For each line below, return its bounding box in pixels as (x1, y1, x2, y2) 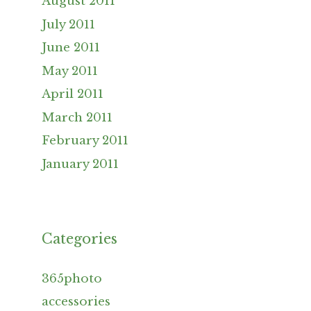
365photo (42, 271, 102, 286)
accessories (42, 294, 110, 310)
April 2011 (42, 87, 103, 102)
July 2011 (42, 17, 95, 32)
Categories (42, 230, 117, 247)
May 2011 (42, 63, 98, 78)
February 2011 (42, 133, 128, 149)
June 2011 (42, 40, 100, 56)
